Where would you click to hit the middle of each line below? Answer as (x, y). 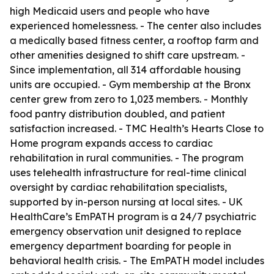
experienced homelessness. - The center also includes (135, 26)
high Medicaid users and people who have (110, 11)
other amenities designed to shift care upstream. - (128, 55)
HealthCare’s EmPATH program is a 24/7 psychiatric (133, 217)
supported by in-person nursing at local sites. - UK (126, 202)
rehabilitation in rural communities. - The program (127, 158)
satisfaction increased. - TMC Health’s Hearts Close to (137, 128)
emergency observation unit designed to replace (126, 231)
